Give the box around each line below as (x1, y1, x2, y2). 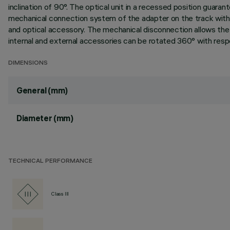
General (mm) (16, 85, 68, 95)
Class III (51, 190, 69, 197)
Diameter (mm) (16, 113, 73, 123)
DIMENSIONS (8, 60, 48, 67)
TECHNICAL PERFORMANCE (8, 158, 92, 165)
